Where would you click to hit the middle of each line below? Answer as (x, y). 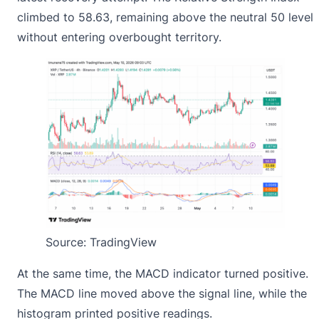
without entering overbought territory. (119, 37)
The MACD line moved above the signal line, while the (162, 293)
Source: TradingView (101, 242)
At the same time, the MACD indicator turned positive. (163, 273)
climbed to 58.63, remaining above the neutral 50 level (165, 17)
